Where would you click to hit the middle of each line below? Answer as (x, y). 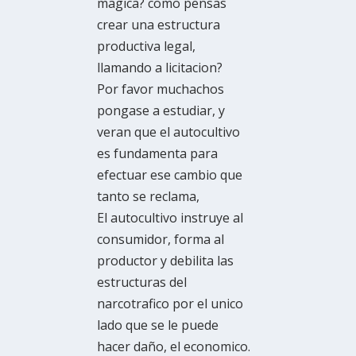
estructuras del (142, 282)
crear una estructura (159, 25)
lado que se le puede (158, 325)
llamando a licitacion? (160, 68)
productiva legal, (147, 46)
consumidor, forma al (161, 240)
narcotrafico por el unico (170, 304)
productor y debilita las (166, 261)
